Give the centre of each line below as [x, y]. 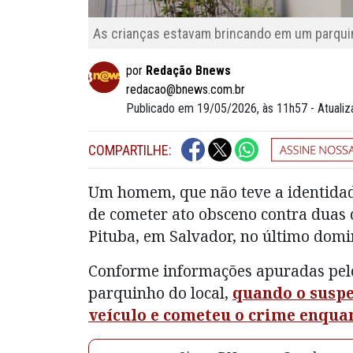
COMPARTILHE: [130, 150]
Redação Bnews [188, 71]
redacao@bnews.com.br [186, 90]
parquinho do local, [160, 293]
